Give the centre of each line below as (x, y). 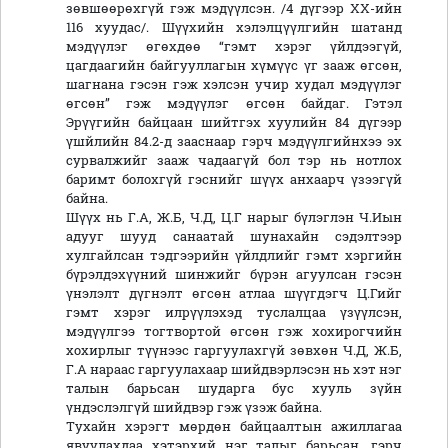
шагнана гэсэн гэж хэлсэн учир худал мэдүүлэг (234, 84)
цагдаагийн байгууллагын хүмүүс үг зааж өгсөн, (234, 65)
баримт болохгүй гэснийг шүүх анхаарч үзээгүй (234, 179)
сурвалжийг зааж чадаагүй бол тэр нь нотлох (234, 160)
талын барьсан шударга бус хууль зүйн (234, 388)
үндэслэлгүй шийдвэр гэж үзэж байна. (195, 407)
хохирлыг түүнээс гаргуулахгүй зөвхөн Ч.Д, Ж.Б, (234, 350)
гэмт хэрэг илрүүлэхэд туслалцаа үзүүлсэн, (234, 312)
